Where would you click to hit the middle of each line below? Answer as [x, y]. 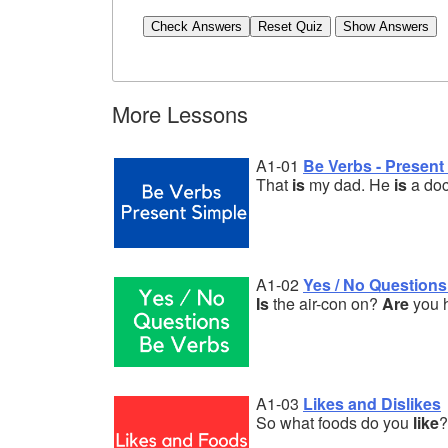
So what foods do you [334, 422]
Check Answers [196, 26]
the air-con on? [325, 303]
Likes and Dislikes [372, 403]
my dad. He [349, 184]
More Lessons [180, 113]
